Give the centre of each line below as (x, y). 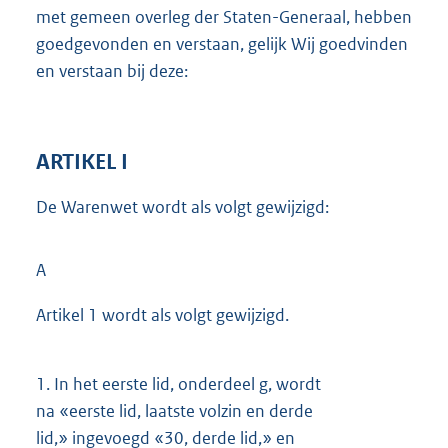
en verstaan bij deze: (112, 71)
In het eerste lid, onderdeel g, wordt (185, 384)
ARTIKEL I (82, 162)
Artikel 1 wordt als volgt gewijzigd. (162, 315)
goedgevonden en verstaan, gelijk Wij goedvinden (222, 44)
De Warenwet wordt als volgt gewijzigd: (182, 206)
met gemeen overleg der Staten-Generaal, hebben (224, 17)
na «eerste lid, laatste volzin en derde (174, 411)
